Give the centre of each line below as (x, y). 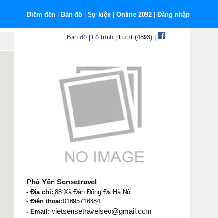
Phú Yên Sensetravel (62, 182)
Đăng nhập (173, 14)
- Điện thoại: (45, 201)
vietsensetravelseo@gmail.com (102, 211)
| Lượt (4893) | (135, 37)
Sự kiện (99, 14)
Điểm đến (41, 14)
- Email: (39, 211)
